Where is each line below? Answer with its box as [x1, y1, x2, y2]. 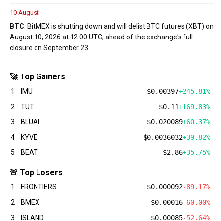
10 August [10, 8, 39, 16]
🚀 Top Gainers [10, 72, 65, 81]
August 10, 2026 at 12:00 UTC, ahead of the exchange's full [10, 33, 193, 41]
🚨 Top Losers [10, 167, 63, 177]
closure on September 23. [10, 43, 90, 52]
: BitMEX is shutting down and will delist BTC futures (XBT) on [24, 22, 214, 30]
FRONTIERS [21, 183, 57, 191]
